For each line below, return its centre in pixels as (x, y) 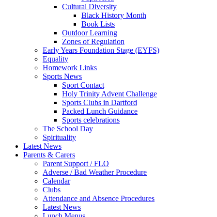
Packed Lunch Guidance (100, 111)
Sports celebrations (91, 120)
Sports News (62, 77)
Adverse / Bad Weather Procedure (95, 172)
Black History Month (114, 15)
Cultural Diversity (89, 7)
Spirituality (59, 138)
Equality (55, 59)
